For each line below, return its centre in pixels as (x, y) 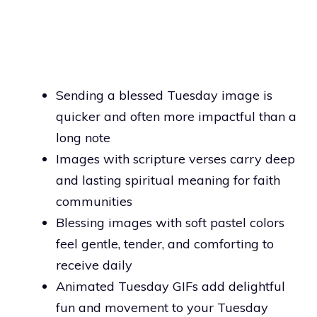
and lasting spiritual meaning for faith (168, 180)
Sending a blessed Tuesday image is (164, 95)
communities (94, 201)
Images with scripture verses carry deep (175, 158)
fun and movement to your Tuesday (162, 307)
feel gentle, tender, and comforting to (165, 243)
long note (83, 137)
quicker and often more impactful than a (176, 116)
